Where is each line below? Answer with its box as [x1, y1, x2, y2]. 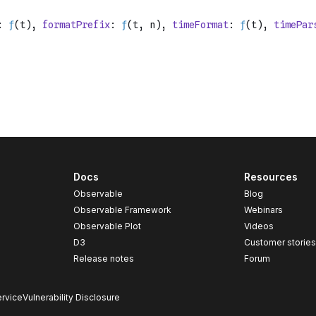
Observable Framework [73, 205, 171, 215]
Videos [244, 221, 274, 231]
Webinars [244, 205, 284, 215]
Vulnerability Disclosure [23, 292, 120, 303]
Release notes [73, 253, 134, 264]
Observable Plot [73, 221, 141, 231]
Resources [244, 171, 298, 183]
